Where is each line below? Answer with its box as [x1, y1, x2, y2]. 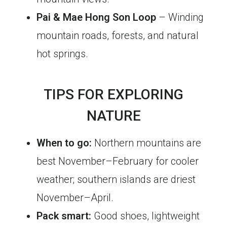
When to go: [36, 137, 92, 149]
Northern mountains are [92, 137, 201, 149]
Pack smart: [36, 210, 91, 222]
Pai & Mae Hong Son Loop [36, 11, 156, 24]
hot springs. [36, 48, 88, 60]
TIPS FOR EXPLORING [44, 86, 183, 103]
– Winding [156, 11, 204, 24]
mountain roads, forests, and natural [36, 29, 199, 42]
